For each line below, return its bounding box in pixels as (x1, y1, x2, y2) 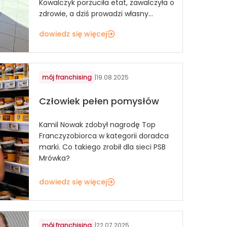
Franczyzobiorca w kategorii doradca (39, 130, 169, 141)
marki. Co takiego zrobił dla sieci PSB (39, 141, 166, 152)
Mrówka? (39, 153, 70, 163)
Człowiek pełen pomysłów (39, 95, 159, 108)
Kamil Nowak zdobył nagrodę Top (39, 119, 156, 130)
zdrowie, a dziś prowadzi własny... (39, 8, 153, 19)
